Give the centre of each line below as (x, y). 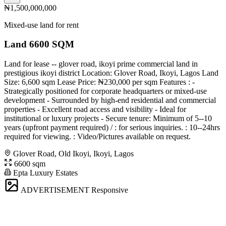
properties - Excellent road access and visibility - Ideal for (95, 109)
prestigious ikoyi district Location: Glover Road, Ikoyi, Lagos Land (111, 73)
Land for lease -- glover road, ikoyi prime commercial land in (101, 64)
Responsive (110, 190)
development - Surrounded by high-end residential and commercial (110, 100)
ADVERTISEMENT (55, 190)
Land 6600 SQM (39, 44)
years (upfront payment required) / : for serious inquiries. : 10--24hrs (112, 127)
